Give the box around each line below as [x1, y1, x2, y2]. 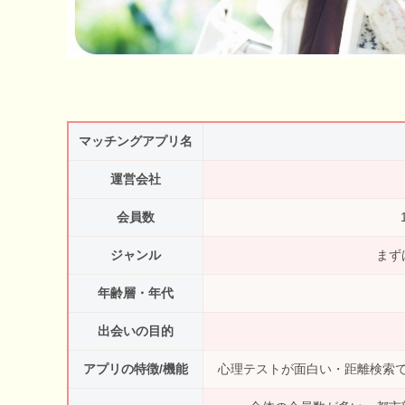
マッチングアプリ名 [79, 134, 193, 149]
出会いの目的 [98, 324, 174, 339]
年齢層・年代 [98, 286, 174, 301]
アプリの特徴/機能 [83, 362, 188, 377]
